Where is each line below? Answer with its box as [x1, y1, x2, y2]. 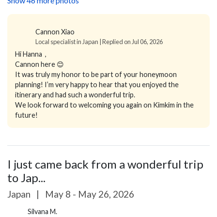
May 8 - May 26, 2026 [43, 188, 134, 200]
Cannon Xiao [35, 28, 75, 36]
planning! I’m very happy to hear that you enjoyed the [15, 80, 179, 89]
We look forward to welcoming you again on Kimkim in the [15, 101, 194, 109]
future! [15, 111, 38, 120]
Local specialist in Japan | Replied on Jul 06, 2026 [35, 38, 163, 46]
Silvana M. [28, 207, 57, 216]
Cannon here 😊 [15, 60, 64, 69]
